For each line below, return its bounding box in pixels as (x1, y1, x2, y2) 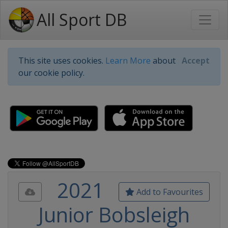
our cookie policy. (18, 67, 84, 78)
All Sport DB (37, 9, 127, 31)
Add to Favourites (134, 186, 203, 197)
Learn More (105, 55, 151, 66)
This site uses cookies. (18, 55, 105, 66)
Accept (182, 55, 210, 66)
